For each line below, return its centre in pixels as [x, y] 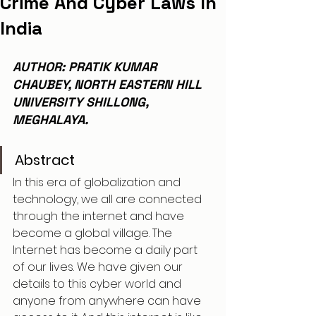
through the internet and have [100, 216]
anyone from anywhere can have [108, 301]
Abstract [45, 160]
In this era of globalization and [98, 182]
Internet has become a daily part [107, 250]
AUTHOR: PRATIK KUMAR [86, 67]
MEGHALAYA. [50, 120]
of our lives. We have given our [99, 267]
